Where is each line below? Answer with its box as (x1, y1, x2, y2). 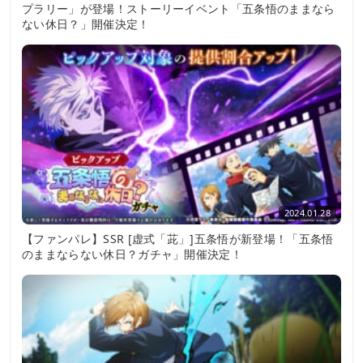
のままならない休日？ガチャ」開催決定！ (22, 246, 243, 262)
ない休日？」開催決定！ (22, 16, 150, 32)
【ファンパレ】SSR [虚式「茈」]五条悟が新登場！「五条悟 (22, 230, 334, 246)
